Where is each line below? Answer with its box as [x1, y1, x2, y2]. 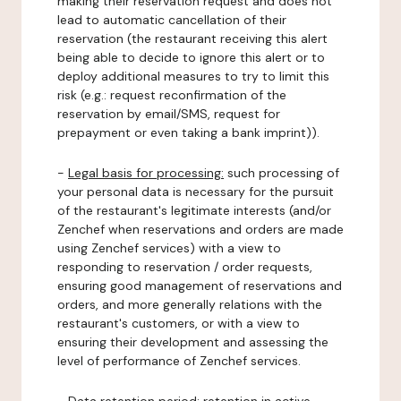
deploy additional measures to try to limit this [57, 68, 329, 84]
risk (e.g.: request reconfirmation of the [57, 87, 286, 103]
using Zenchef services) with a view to [57, 240, 281, 256]
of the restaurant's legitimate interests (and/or [57, 202, 331, 218]
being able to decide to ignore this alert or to [57, 49, 325, 65]
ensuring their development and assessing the [57, 334, 328, 350]
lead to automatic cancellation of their [57, 12, 286, 28]
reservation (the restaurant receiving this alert [57, 30, 328, 47]
